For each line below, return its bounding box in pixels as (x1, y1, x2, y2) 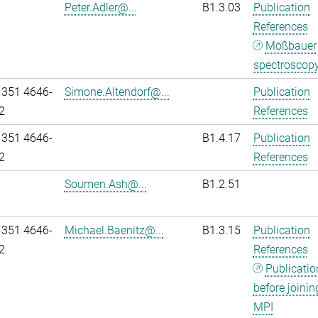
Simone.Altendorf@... (64, 85, 170, 99)
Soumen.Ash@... (64, 177, 147, 191)
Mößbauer (265, 39, 317, 53)
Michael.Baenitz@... (64, 224, 164, 237)
